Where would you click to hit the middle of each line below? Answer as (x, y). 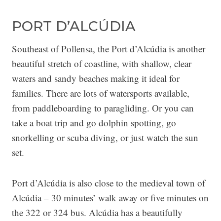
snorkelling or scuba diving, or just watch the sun (105, 137)
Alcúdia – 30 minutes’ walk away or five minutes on (110, 198)
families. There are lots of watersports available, (101, 93)
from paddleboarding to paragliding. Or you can (103, 108)
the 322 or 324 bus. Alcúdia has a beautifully (97, 212)
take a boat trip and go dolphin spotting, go (94, 123)
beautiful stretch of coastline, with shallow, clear (102, 63)
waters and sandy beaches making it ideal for (96, 78)
